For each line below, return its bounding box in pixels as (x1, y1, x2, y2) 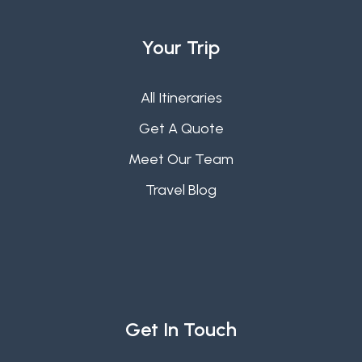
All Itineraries (140, 89, 222, 107)
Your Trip (142, 36, 220, 60)
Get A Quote (138, 120, 224, 138)
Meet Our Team (128, 150, 234, 169)
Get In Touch (125, 318, 237, 341)
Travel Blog (145, 181, 217, 200)
